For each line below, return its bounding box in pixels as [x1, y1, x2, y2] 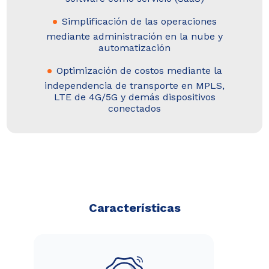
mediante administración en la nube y [46, 30, 223, 42]
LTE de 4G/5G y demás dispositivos [53, 91, 216, 103]
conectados [108, 102, 161, 114]
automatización [98, 41, 171, 53]
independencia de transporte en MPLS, [44, 79, 225, 91]
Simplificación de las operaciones [62, 15, 217, 27]
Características [88, 200, 181, 215]
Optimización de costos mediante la [56, 64, 222, 76]
